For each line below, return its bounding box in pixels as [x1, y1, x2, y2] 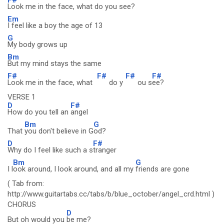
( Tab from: [7, 179, 44, 188]
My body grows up [7, 40, 67, 49]
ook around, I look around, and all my [13, 164, 135, 173]
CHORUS [7, 200, 36, 209]
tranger [93, 145, 116, 154]
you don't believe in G [24, 126, 93, 135]
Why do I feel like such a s [7, 145, 93, 154]
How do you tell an [7, 107, 70, 116]
